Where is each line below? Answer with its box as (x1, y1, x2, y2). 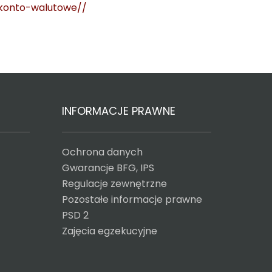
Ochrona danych (61, 145, 143, 159)
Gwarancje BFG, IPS (61, 161, 154, 175)
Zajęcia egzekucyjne (61, 224, 157, 238)
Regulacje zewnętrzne (61, 177, 167, 191)
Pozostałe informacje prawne (61, 192, 202, 206)
